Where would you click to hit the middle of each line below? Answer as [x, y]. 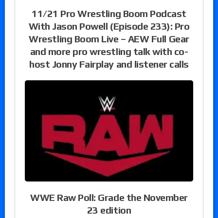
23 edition [109, 210]
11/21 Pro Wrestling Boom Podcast [109, 14]
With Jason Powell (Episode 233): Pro [109, 26]
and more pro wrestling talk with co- [109, 52]
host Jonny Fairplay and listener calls [109, 64]
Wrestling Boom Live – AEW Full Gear [109, 39]
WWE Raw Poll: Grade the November [109, 197]
